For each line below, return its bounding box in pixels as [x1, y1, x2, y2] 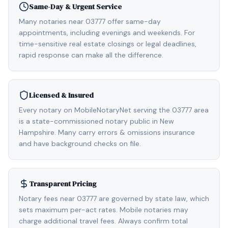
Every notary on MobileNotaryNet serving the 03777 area [19, 105, 209, 115]
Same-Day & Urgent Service [29, 2, 122, 12]
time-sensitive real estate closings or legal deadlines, [19, 39, 196, 48]
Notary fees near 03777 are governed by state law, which [19, 194, 209, 203]
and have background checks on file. [19, 139, 141, 148]
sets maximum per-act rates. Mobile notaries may [19, 205, 188, 214]
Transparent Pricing [29, 179, 96, 189]
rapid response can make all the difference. [19, 50, 163, 60]
